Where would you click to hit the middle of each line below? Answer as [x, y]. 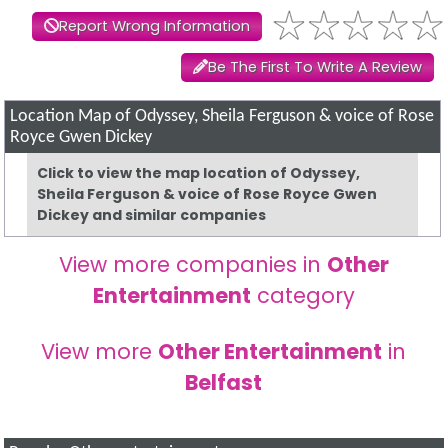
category [302, 296]
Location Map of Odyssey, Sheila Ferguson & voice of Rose [222, 117]
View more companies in [192, 265]
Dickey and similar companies [152, 215]
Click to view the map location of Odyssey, [199, 173]
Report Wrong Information [154, 26]
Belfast [224, 383]
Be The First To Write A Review [314, 67]
